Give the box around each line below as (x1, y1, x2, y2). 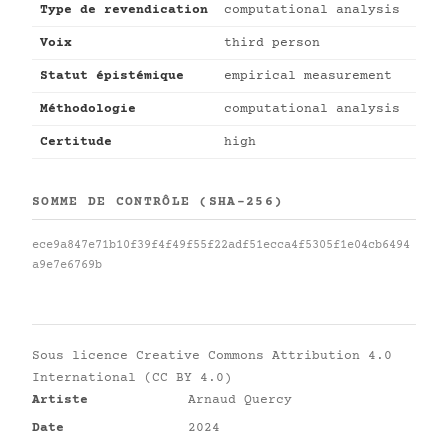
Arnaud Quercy (188, 393, 292, 407)
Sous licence (32, 349, 136, 363)
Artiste (32, 393, 88, 407)
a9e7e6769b (32, 259, 102, 272)
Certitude (40, 135, 112, 149)
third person (224, 36, 320, 50)
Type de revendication (40, 3, 208, 17)
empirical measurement (224, 69, 392, 83)
